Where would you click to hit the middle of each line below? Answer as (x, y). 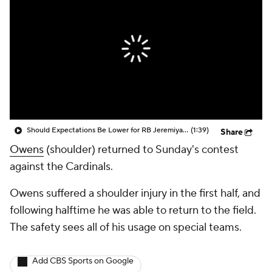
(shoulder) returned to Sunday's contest (141, 150)
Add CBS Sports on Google (83, 261)
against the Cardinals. (61, 167)
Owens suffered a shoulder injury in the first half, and (135, 193)
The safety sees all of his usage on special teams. (126, 227)
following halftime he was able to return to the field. (133, 210)
